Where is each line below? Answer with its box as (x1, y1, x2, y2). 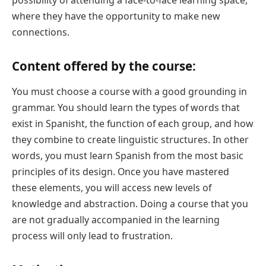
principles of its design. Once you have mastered (12, 164, 229, 178)
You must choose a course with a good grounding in (12, 84, 247, 98)
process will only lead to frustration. (12, 229, 173, 242)
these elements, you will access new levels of (12, 180, 211, 194)
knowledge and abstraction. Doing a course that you (12, 197, 248, 210)
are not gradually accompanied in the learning (12, 213, 220, 226)
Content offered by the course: (12, 57, 196, 74)
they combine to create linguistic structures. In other (12, 132, 249, 146)
